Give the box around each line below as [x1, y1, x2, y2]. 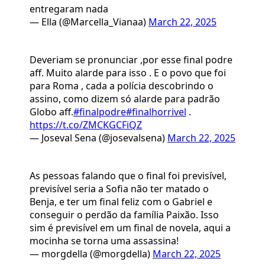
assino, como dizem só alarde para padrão [30, 92, 220, 106]
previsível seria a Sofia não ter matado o [30, 182, 209, 196]
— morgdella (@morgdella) [30, 247, 153, 261]
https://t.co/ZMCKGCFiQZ [30, 118, 142, 132]
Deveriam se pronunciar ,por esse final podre [30, 53, 232, 67]
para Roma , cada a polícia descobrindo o [30, 79, 214, 93]
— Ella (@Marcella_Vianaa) [30, 15, 148, 29]
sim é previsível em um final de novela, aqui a [30, 221, 231, 235]
